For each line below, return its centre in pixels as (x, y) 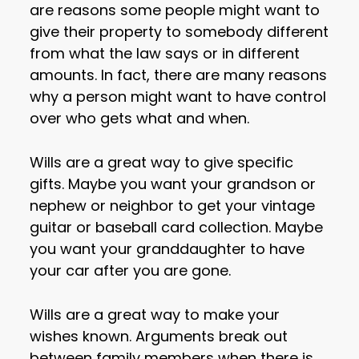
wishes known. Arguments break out (159, 337)
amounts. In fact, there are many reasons (179, 75)
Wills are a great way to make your (155, 315)
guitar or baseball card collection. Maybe (177, 228)
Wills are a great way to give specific (162, 163)
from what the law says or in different (165, 54)
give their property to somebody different (179, 32)
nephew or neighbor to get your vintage (173, 206)
